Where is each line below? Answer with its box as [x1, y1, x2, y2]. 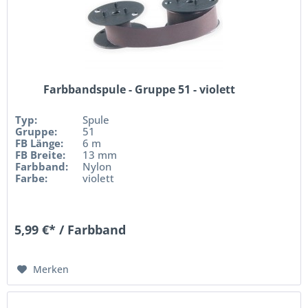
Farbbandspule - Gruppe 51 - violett [43, 81, 235, 97]
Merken [33, 262, 69, 276]
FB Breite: [15, 147, 66, 162]
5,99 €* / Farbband [14, 221, 126, 238]
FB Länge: [15, 135, 64, 150]
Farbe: [15, 170, 48, 185]
